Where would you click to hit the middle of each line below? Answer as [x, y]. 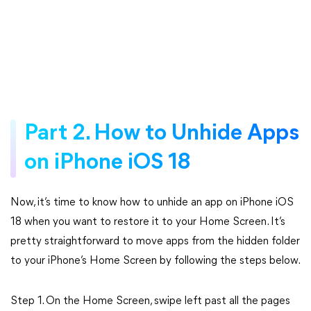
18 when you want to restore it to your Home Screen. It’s [148, 222]
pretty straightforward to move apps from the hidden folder [155, 242]
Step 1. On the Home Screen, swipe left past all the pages [150, 301]
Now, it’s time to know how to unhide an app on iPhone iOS [152, 203]
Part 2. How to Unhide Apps [162, 134]
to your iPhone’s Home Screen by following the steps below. [155, 261]
